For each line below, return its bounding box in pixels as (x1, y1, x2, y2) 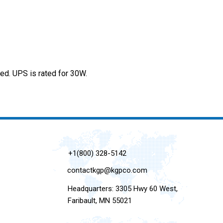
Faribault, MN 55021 (67, 196, 132, 206)
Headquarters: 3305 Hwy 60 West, (67, 184, 178, 194)
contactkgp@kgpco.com (67, 166, 148, 175)
